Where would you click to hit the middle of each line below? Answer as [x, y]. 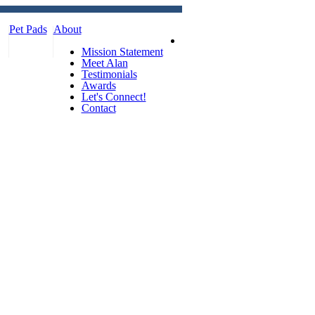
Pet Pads [28, 29]
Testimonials [109, 74]
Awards [98, 85]
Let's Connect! [114, 97]
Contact [98, 108]
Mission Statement [122, 52]
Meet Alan [104, 63]
